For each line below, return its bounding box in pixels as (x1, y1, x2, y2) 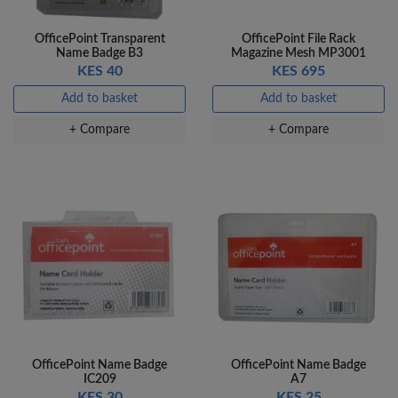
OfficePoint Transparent (34, 32, 165, 45)
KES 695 (272, 63, 325, 78)
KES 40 (76, 63, 123, 78)
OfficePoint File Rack (242, 32, 355, 45)
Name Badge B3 (56, 46, 143, 60)
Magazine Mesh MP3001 (231, 46, 366, 60)
